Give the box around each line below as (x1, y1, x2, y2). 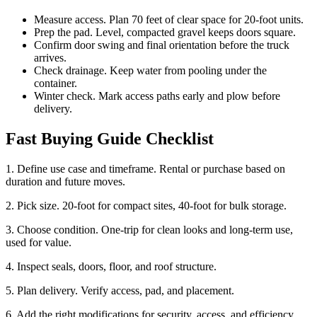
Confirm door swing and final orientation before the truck (34, 38, 289, 51)
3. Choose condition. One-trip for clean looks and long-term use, (6, 223, 293, 236)
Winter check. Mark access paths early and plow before (34, 89, 280, 102)
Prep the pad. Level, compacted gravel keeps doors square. (34, 25, 296, 38)
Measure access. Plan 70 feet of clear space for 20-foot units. (34, 13, 304, 25)
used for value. (6, 236, 71, 248)
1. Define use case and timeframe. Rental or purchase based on (6, 162, 285, 175)
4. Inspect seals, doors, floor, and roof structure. (6, 260, 217, 272)
